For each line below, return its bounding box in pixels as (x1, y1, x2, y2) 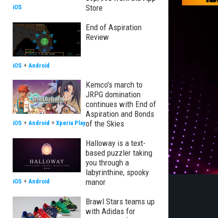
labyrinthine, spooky (86, 167, 149, 177)
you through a (86, 158, 129, 167)
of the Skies (86, 119, 124, 128)
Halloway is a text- (86, 138, 145, 148)
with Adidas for (86, 206, 135, 216)
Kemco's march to (86, 80, 143, 90)
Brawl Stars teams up (86, 197, 155, 206)
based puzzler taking (86, 148, 152, 158)
